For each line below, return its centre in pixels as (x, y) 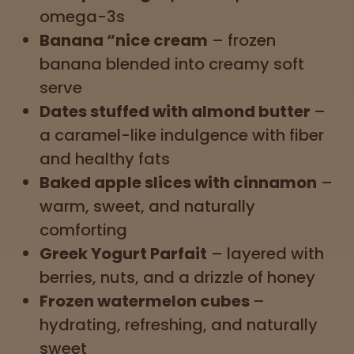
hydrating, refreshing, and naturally (179, 324)
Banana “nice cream (124, 40)
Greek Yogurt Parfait (123, 253)
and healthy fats (105, 158)
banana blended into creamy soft (172, 64)
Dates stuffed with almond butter (177, 111)
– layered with (265, 253)
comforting (83, 230)
